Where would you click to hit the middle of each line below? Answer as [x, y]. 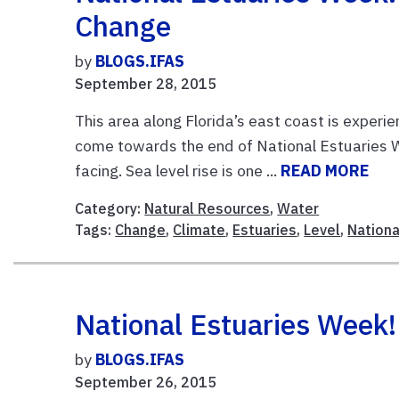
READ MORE [325, 170]
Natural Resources [208, 208]
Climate [199, 229]
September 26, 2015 [146, 382]
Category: [110, 208]
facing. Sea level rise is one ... [178, 170]
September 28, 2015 [146, 83]
